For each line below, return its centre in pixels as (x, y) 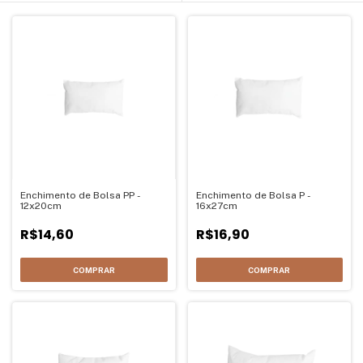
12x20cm (41, 206)
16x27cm (216, 206)
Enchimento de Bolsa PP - (81, 196)
